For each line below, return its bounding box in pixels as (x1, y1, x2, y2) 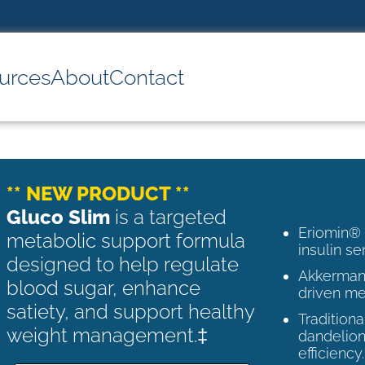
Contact (109, 64, 184, 90)
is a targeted (109, 204, 226, 229)
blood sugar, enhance (6, 275, 200, 300)
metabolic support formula (6, 228, 245, 253)
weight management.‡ (6, 323, 208, 347)
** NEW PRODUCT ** (6, 181, 190, 205)
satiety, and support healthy (6, 299, 254, 323)
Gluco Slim (6, 204, 110, 229)
